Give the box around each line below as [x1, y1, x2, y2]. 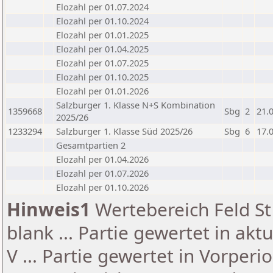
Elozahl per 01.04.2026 [56, 153, 149, 165]
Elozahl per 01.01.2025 [56, 29, 149, 41]
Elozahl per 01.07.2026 [56, 167, 149, 179]
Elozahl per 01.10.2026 [56, 181, 149, 193]
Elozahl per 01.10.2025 [56, 71, 149, 83]
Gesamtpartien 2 [56, 139, 126, 151]
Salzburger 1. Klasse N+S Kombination [56, 99, 215, 111]
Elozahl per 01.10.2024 [56, 15, 149, 27]
